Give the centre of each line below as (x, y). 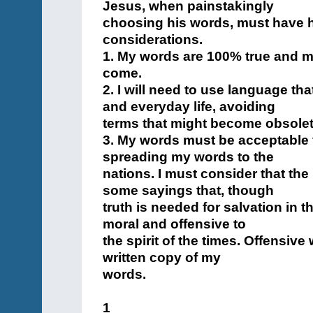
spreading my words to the (188, 157)
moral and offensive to (174, 224)
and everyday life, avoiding (189, 107)
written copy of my (162, 257)
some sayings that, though (188, 190)
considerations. (153, 39)
